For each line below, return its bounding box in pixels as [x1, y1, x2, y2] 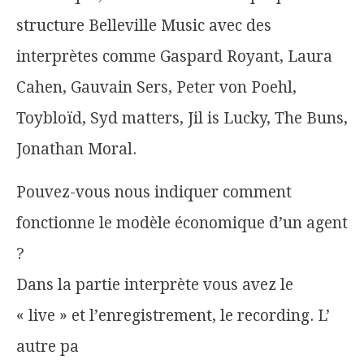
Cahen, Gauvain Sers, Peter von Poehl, [16, 78, 297, 97]
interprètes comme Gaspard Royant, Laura [16, 47, 332, 66]
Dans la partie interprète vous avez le [16, 275, 293, 294]
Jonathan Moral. [16, 140, 141, 158]
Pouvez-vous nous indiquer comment [16, 183, 292, 201]
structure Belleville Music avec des [16, 16, 271, 35]
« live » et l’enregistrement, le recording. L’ [16, 306, 330, 325]
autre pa [16, 337, 79, 356]
